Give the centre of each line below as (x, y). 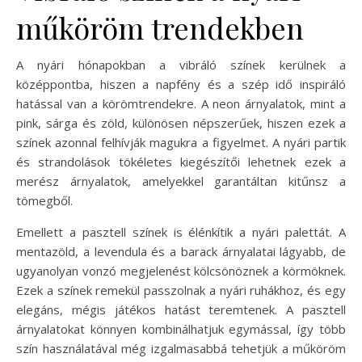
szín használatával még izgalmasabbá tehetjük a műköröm (181, 348)
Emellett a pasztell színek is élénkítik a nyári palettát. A (181, 232)
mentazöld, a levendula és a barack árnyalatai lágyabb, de (181, 251)
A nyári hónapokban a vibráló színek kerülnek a (181, 65)
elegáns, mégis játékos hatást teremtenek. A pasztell (181, 309)
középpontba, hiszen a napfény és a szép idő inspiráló (181, 84)
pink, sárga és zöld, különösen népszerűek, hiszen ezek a (181, 123)
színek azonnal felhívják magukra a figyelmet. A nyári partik (181, 142)
